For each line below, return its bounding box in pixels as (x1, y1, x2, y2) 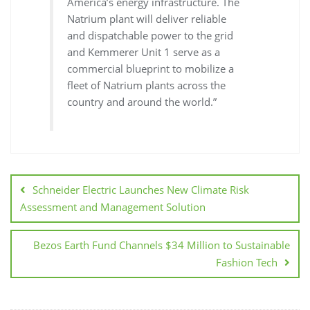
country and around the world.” (67, 94, 217, 109)
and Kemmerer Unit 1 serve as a (67, 44, 221, 59)
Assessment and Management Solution (20, 200, 206, 215)
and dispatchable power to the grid (67, 28, 234, 42)
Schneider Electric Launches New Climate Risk (33, 183, 249, 197)
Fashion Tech (216, 255, 277, 270)
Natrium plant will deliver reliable (67, 11, 227, 26)
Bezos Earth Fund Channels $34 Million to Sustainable (33, 238, 290, 253)
